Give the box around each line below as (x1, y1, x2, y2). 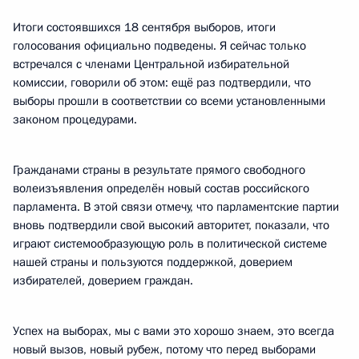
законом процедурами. (13, 111, 137, 127)
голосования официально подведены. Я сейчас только (13, 38, 306, 54)
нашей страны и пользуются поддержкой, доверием (13, 254, 292, 270)
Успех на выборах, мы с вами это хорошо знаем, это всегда (13, 323, 334, 339)
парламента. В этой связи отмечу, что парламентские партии (13, 199, 339, 215)
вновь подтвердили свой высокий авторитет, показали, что (13, 217, 329, 233)
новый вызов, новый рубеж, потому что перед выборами (13, 341, 316, 357)
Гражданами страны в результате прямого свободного (13, 162, 305, 178)
